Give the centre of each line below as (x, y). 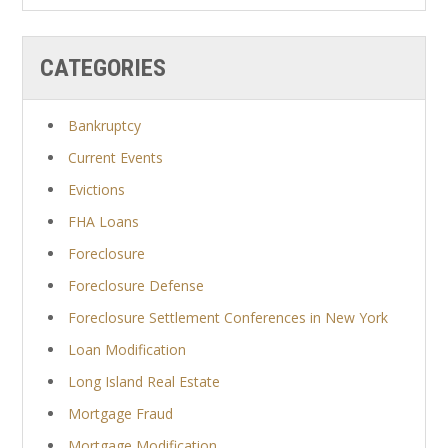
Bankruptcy (105, 126)
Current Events (116, 158)
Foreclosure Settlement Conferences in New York (228, 318)
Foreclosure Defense (136, 286)
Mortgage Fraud (121, 414)
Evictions (97, 190)
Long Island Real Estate (144, 382)
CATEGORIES (103, 68)
